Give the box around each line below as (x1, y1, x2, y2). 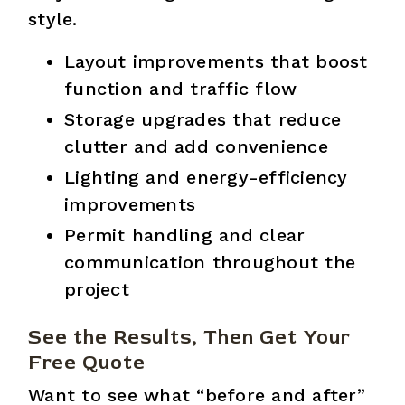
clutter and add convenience (64, 135, 328, 157)
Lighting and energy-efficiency (64, 165, 348, 188)
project (64, 278, 129, 300)
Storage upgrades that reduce (64, 108, 342, 130)
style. (28, 7, 78, 30)
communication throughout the (64, 250, 356, 273)
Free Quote (28, 349, 146, 375)
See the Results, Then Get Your (28, 324, 352, 350)
